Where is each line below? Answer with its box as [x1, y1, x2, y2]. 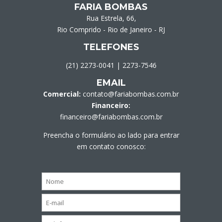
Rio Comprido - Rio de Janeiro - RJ [57, 24, 165, 34]
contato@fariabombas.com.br [83, 89, 179, 99]
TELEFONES [83, 41, 139, 53]
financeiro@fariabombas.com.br [59, 111, 163, 121]
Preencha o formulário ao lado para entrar [43, 130, 179, 140]
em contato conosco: [76, 141, 146, 151]
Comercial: [43, 89, 81, 99]
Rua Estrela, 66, [86, 13, 136, 23]
